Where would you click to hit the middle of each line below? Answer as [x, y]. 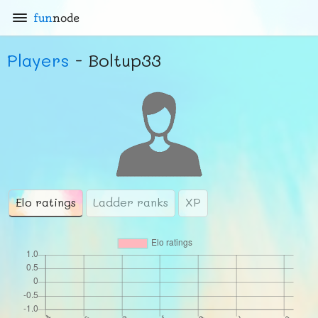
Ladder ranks [131, 202]
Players [38, 60]
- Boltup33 [115, 60]
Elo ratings [46, 202]
